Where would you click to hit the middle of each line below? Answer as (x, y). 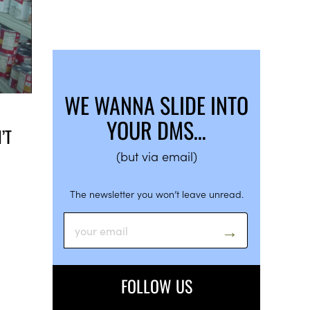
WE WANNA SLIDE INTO (156, 105)
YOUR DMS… (156, 130)
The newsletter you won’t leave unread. (156, 194)
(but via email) (156, 156)
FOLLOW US (156, 286)
